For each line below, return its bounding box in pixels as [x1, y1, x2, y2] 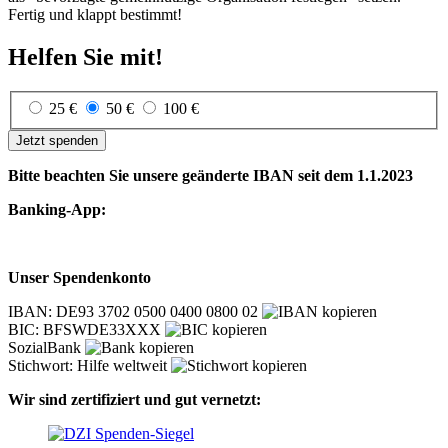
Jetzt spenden [16, 133, 98, 149]
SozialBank [8, 339, 85, 357]
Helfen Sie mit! [8, 43, 163, 70]
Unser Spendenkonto [8, 269, 151, 287]
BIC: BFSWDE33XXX [8, 321, 165, 339]
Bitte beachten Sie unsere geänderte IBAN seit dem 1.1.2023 [8, 167, 413, 185]
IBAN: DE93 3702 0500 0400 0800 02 [8, 303, 262, 321]
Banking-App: [8, 201, 106, 219]
